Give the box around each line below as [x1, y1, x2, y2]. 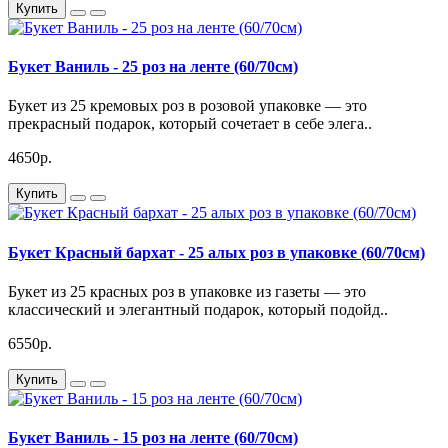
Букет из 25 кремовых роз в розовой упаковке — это [8, 97, 367, 115]
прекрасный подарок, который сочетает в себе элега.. [8, 115, 372, 133]
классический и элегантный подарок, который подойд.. [8, 300, 388, 318]
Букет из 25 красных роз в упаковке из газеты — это [8, 282, 366, 300]
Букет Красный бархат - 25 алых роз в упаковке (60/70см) [8, 243, 425, 261]
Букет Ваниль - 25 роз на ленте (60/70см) [8, 58, 298, 76]
